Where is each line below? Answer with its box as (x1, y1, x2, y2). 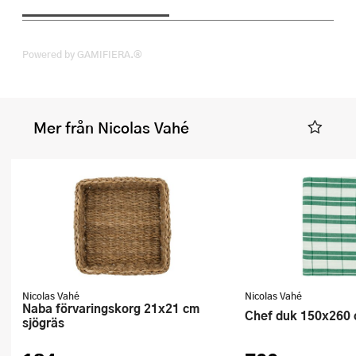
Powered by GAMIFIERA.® (22, 47, 142, 62)
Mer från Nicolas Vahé (33, 116, 189, 140)
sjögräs (22, 312, 64, 331)
